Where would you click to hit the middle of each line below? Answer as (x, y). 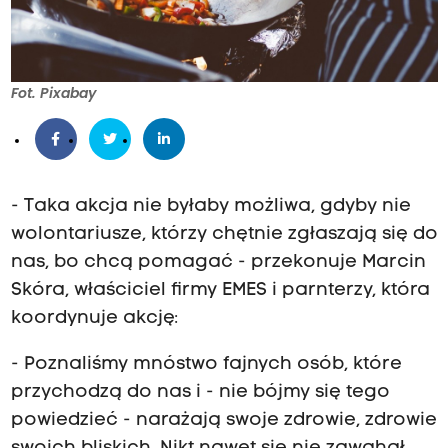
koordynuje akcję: (94, 319)
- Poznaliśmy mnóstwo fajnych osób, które (206, 365)
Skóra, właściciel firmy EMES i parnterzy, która (220, 291)
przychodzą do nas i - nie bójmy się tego (200, 393)
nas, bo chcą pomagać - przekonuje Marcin (218, 263)
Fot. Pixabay (53, 93)
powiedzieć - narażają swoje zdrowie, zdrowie (223, 421)
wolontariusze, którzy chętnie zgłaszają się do (224, 235)
